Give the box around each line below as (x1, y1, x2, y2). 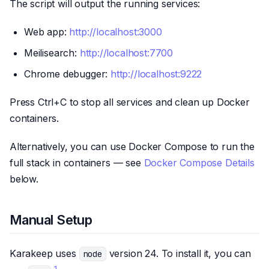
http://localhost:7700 (79, 46, 174, 59)
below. (10, 172, 38, 185)
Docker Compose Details (144, 156, 255, 169)
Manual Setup (10, 211, 92, 228)
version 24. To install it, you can (106, 247, 251, 259)
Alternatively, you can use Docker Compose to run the (10, 140, 255, 153)
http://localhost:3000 (69, 25, 162, 38)
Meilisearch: (24, 46, 80, 59)
